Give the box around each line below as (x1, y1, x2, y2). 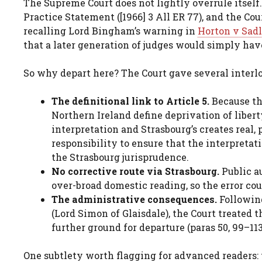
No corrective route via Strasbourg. (51, 164, 219, 177)
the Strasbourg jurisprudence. (51, 150, 189, 163)
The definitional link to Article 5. (51, 94, 209, 107)
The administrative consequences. (51, 192, 217, 205)
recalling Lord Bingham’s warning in (23, 24, 198, 37)
